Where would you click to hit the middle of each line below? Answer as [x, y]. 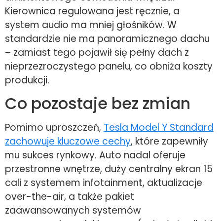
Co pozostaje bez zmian [98, 104]
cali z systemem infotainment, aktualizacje [104, 183]
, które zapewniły [169, 142]
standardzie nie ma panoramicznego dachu [107, 39]
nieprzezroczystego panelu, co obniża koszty [109, 67]
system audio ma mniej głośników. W [91, 25]
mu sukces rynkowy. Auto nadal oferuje [95, 155]
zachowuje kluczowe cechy [68, 142]
